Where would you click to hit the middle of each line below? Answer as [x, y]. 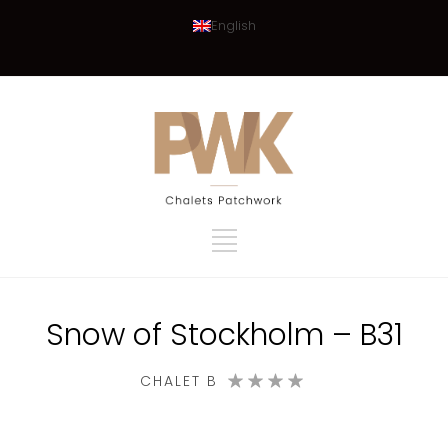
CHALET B [179, 380]
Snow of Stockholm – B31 [224, 334]
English [233, 25]
